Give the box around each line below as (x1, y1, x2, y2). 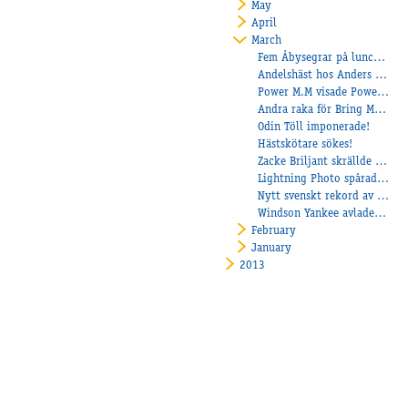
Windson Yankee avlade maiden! (374, 208, 387, 220)
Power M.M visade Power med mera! (377, 87, 390, 99)
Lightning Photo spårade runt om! (377, 173, 390, 186)
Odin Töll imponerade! (258, 121, 371, 134)
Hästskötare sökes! (258, 138, 353, 151)
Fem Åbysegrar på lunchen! (373, 52, 386, 65)
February (251, 225, 297, 238)
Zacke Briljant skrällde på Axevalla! (375, 156, 388, 168)
